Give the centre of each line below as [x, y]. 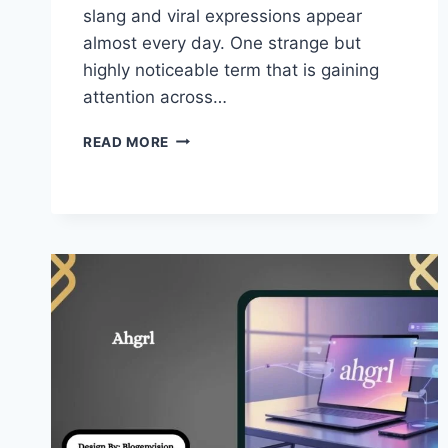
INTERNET [204, 283]
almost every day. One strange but [222, 42]
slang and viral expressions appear [222, 15]
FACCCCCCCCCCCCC [247, 136]
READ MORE [126, 141]
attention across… [155, 96]
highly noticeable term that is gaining [231, 69]
